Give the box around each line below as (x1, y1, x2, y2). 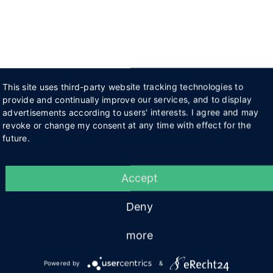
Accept (121, 171, 158, 185)
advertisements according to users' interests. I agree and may (2, 107, 259, 118)
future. (2, 132, 30, 143)
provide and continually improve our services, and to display (2, 94, 252, 105)
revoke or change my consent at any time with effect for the (2, 119, 251, 130)
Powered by (43, 259, 80, 267)
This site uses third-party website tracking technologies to (2, 81, 243, 92)
